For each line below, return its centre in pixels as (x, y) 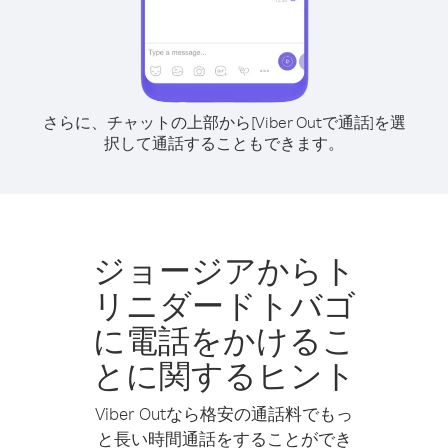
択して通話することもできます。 (224, 143)
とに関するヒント (224, 374)
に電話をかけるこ (224, 339)
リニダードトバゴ (224, 304)
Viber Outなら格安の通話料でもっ (224, 413)
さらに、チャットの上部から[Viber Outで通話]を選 (224, 122)
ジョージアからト (224, 269)
